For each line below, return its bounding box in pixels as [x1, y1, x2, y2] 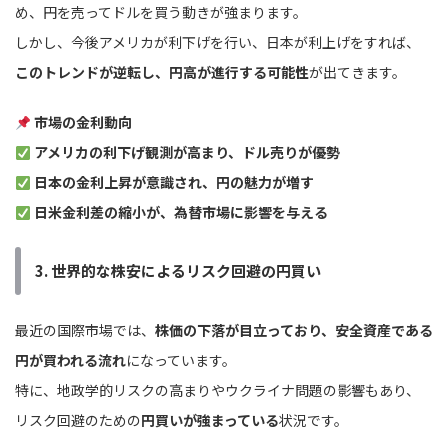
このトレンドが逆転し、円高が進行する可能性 [15, 62, 309, 83]
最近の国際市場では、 [15, 320, 155, 341]
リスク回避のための [15, 410, 141, 431]
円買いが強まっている [141, 410, 279, 431]
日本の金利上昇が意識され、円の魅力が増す [33, 172, 314, 193]
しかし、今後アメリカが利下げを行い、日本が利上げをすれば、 [15, 32, 420, 53]
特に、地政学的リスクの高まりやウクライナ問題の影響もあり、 [15, 380, 420, 401]
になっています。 [126, 350, 236, 371]
